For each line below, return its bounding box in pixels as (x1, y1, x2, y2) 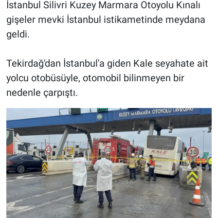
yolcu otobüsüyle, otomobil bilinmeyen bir (6, 72, 184, 84)
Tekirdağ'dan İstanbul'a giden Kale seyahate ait (6, 57, 208, 70)
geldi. (6, 28, 30, 40)
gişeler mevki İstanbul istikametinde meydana (6, 14, 205, 26)
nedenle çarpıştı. (6, 87, 78, 99)
